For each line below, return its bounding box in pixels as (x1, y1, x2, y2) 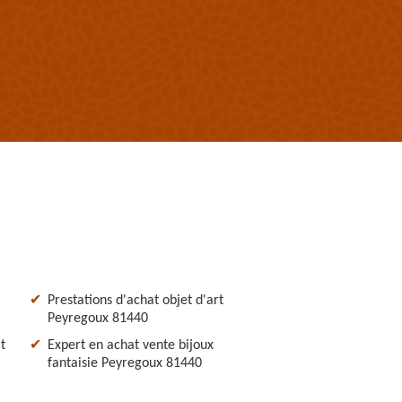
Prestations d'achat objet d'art (48, 293, 223, 308)
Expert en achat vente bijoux (48, 337, 214, 353)
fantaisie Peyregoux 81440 (48, 355, 202, 371)
